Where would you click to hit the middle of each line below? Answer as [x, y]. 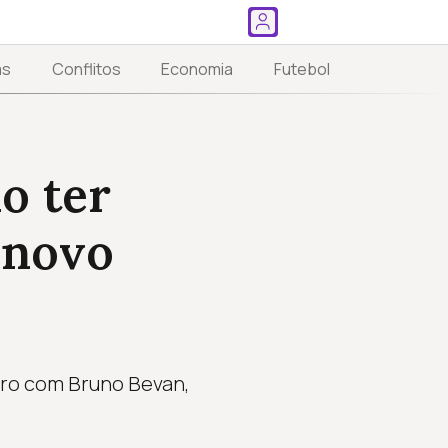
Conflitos [86, 69]
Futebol [302, 69]
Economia [197, 69]
